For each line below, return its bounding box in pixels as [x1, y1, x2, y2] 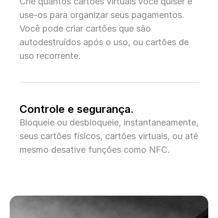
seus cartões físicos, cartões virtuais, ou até [19, 131, 198, 141]
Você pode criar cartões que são [19, 23, 151, 34]
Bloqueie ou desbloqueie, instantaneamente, [19, 117, 199, 127]
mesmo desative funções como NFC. [19, 145, 170, 155]
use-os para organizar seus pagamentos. [19, 10, 184, 20]
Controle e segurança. [19, 103, 134, 115]
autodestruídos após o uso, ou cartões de [19, 37, 189, 47]
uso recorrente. [19, 51, 81, 61]
